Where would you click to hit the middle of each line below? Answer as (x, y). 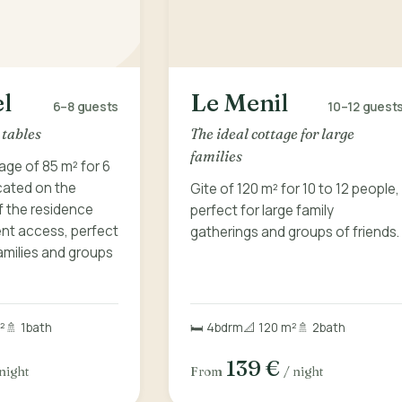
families (216, 156)
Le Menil (239, 103)
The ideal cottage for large (272, 133)
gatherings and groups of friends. (295, 232)
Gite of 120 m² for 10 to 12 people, (295, 188)
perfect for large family (262, 210)
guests (97, 107)
